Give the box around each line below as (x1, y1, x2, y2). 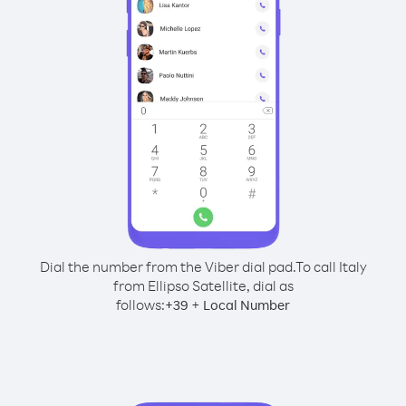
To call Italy (295, 257, 367, 275)
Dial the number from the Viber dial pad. (39, 257, 295, 275)
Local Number (203, 296, 290, 314)
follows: (116, 295, 165, 314)
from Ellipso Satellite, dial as (112, 276, 294, 295)
